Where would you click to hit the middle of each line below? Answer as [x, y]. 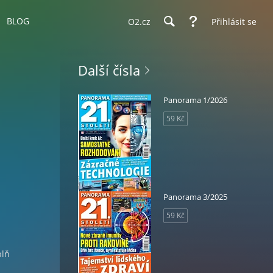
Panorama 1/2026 [195, 100]
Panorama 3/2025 [195, 197]
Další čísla [109, 70]
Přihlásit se [234, 21]
